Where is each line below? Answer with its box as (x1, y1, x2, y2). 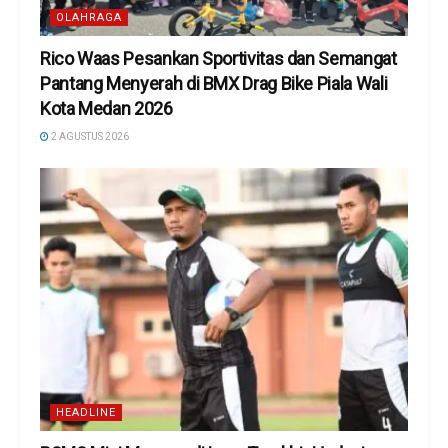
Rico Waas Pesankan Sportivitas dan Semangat (40, 48, 397, 70)
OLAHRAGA (56, 11, 122, 25)
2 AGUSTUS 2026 (49, 131, 129, 143)
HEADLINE (56, 406, 116, 420)
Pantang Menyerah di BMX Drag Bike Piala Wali (40, 73, 388, 95)
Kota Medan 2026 (40, 98, 173, 120)
